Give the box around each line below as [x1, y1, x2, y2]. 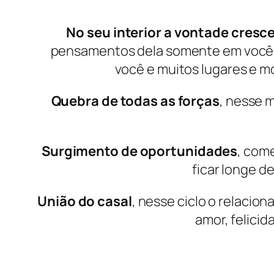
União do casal [37, 191, 132, 210]
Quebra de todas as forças [51, 91, 220, 110]
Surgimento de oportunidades [41, 141, 238, 160]
